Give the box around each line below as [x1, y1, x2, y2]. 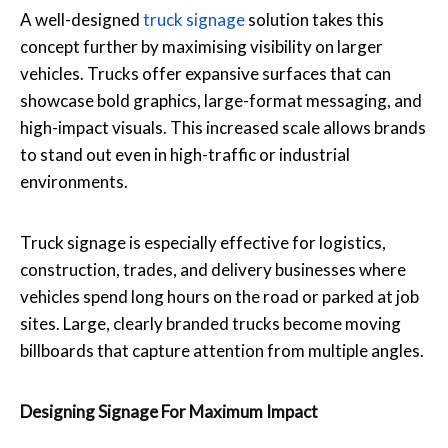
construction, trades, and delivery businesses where [20, 258, 406, 280]
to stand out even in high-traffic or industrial [20, 143, 350, 165]
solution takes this [245, 8, 384, 30]
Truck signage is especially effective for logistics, [20, 231, 386, 253]
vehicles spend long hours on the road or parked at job [20, 285, 419, 307]
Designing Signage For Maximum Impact [20, 400, 318, 422]
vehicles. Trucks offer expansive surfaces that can [20, 62, 391, 84]
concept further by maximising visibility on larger [20, 35, 383, 57]
